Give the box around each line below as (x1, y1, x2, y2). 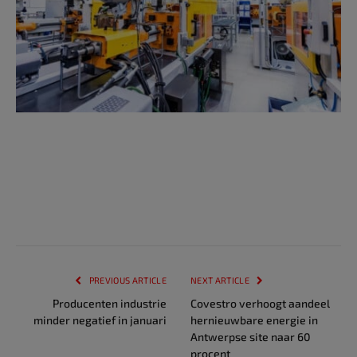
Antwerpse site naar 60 (190, 329, 311, 343)
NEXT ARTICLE (190, 274, 252, 285)
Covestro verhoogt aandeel (190, 296, 330, 310)
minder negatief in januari (33, 312, 167, 327)
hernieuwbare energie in (190, 312, 318, 327)
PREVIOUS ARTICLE (87, 274, 167, 285)
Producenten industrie (53, 296, 167, 310)
